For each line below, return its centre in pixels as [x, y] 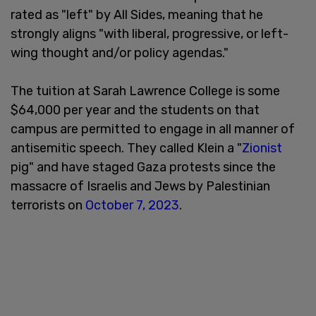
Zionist [262, 148]
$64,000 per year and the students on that [135, 110]
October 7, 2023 [132, 206]
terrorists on [48, 206]
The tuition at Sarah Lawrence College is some [145, 91]
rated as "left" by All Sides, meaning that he [137, 15]
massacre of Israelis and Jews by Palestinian [140, 187]
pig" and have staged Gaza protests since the [143, 168]
